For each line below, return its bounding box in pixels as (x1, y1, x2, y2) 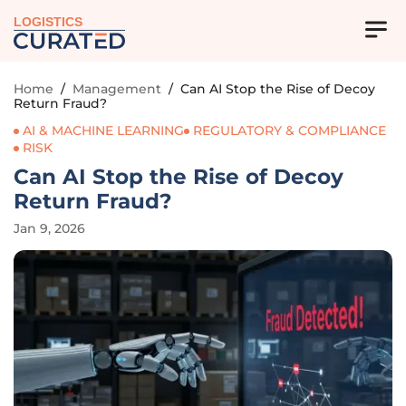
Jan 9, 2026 (14, 220, 85, 237)
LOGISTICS (14, 15, 83, 30)
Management (72, 81, 161, 97)
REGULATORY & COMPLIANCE (193, 122, 386, 139)
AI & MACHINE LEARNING (23, 122, 184, 139)
